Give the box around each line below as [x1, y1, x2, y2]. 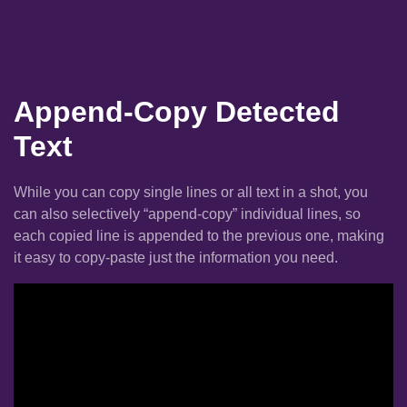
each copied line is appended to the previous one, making [14, 227, 384, 243]
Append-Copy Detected [14, 94, 340, 128]
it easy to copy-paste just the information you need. [14, 249, 338, 265]
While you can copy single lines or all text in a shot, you [14, 184, 368, 200]
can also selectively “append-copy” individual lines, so [14, 205, 361, 222]
